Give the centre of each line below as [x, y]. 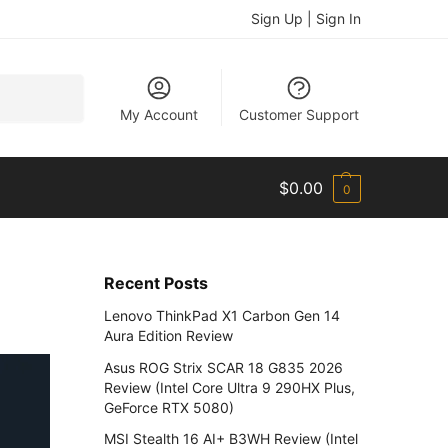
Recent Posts [155, 283]
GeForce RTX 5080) [168, 407]
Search [57, 82]
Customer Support [298, 114]
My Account [159, 114]
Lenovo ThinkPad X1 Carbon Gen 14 [221, 316]
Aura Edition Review [168, 336]
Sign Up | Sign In [306, 18]
